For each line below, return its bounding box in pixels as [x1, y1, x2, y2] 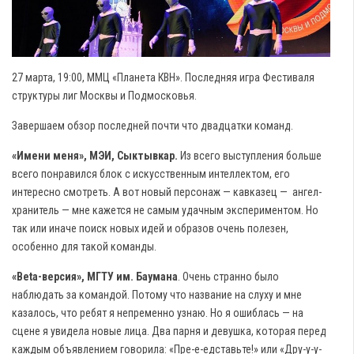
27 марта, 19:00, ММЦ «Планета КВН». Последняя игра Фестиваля [12, 71, 314, 85]
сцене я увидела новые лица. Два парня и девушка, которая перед [12, 325, 326, 338]
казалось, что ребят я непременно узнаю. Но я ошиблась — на [12, 307, 303, 320]
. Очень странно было [178, 270, 279, 284]
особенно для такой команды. [12, 240, 156, 254]
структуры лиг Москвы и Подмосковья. [12, 89, 197, 103]
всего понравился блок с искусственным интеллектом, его [12, 168, 290, 181]
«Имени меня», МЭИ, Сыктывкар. [12, 149, 178, 163]
